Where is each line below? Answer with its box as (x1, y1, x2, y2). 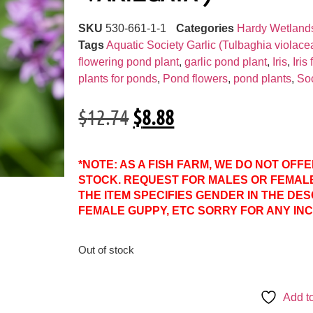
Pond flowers (163, 73, 228, 85)
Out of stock (78, 245, 135, 256)
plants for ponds (78, 73, 158, 85)
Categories (176, 22, 235, 35)
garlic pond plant (184, 56, 268, 68)
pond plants (233, 73, 292, 85)
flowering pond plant (78, 56, 180, 68)
